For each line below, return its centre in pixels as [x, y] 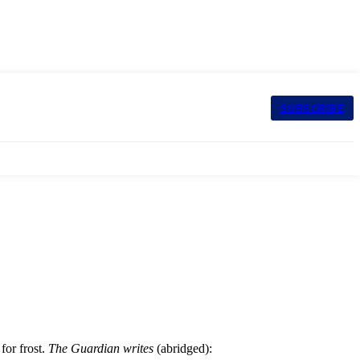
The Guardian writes [102, 348]
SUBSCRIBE [312, 108]
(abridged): [184, 348]
